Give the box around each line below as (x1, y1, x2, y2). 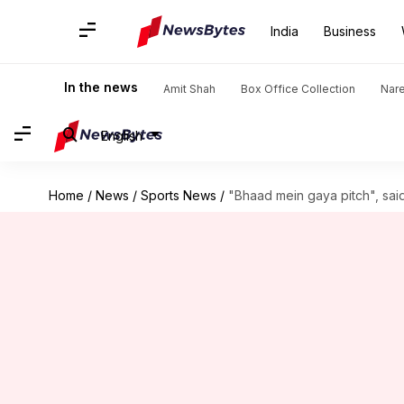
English (101, 127, 142, 143)
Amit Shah (163, 82, 216, 96)
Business (324, 23, 376, 39)
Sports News (140, 188, 216, 203)
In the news (64, 79, 138, 95)
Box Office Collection (241, 82, 355, 96)
